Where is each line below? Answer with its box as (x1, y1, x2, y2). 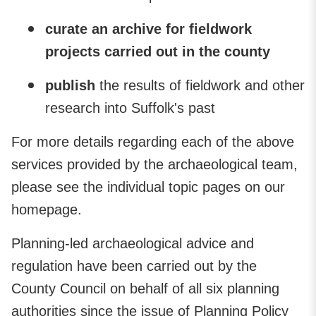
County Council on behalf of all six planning (11, 280, 279, 296)
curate (45, 20, 92, 37)
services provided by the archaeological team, (11, 156, 298, 172)
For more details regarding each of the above (11, 133, 294, 150)
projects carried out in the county (45, 43, 270, 59)
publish (45, 77, 95, 93)
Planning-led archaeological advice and (11, 235, 254, 251)
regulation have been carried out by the (11, 257, 257, 274)
